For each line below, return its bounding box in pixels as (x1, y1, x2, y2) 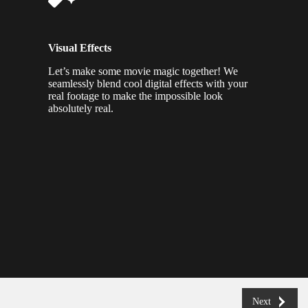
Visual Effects (48, 42, 111, 54)
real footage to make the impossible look (48, 90, 223, 102)
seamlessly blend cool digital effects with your (48, 78, 247, 89)
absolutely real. (48, 102, 113, 114)
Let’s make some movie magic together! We (48, 65, 238, 77)
